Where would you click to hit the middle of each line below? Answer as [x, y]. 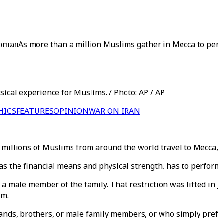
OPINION [71, 111]
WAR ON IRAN [114, 111]
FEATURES [35, 111]
